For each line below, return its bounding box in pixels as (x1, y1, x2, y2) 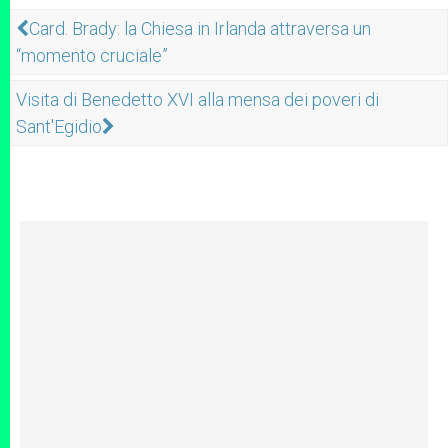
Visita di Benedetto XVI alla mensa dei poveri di (16, 89, 379, 110)
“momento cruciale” (16, 45, 168, 66)
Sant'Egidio (16, 116, 102, 137)
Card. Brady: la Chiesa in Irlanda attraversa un (29, 18, 371, 39)
